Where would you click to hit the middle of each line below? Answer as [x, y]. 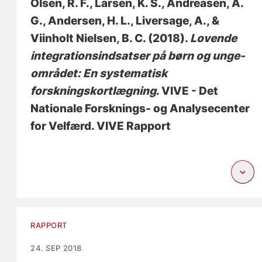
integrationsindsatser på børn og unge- [138, 56]
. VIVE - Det [187, 91]
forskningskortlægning [94, 91]
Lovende [214, 39]
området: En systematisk [99, 74]
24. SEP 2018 [56, 248]
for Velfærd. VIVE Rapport [101, 126]
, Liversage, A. [169, 21]
